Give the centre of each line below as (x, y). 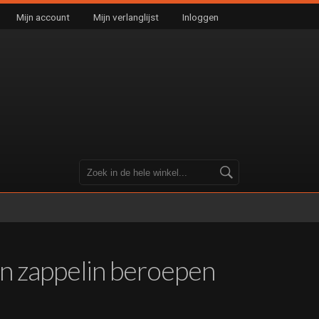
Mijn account (43, 17)
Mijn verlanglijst (126, 17)
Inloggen (200, 17)
